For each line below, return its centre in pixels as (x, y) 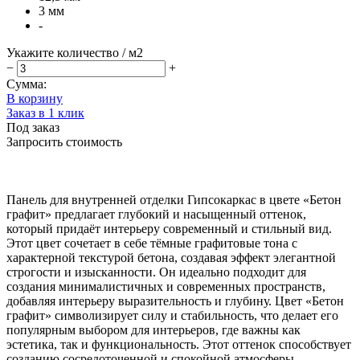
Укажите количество (63, 52)
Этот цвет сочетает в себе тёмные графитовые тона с (152, 243)
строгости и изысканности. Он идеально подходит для (156, 272)
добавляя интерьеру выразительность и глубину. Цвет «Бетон (175, 301)
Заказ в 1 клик (45, 112)
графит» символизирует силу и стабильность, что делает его (172, 315)
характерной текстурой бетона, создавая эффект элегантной (171, 257)
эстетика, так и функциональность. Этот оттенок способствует (179, 344)
